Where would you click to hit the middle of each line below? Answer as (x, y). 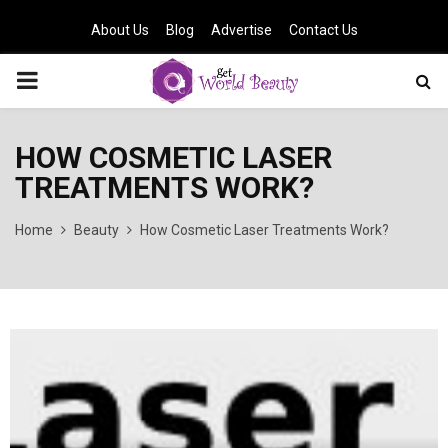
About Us (119, 30)
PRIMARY (66, 80)
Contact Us (323, 30)
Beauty (96, 230)
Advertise (241, 30)
